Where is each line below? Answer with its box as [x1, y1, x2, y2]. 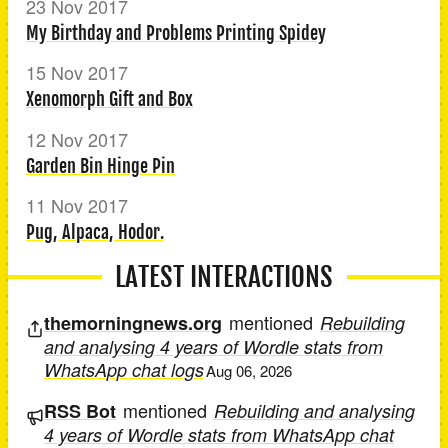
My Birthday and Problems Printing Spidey [26, 21, 326, 44]
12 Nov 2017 [26, 125, 128, 152]
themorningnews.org [44, 309, 222, 336]
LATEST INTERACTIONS [115, 259, 333, 294]
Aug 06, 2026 [205, 359, 292, 381]
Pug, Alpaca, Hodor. [26, 220, 164, 243]
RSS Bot [44, 397, 116, 424]
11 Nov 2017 [26, 192, 128, 219]
